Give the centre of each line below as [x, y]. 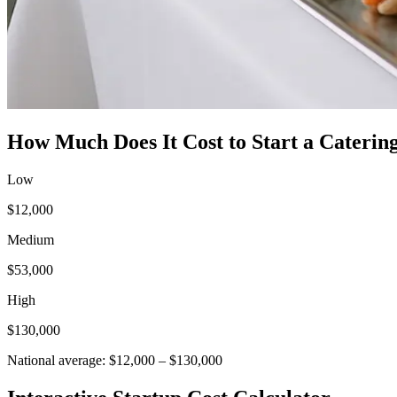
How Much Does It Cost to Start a [163, 141]
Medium [31, 239]
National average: [56, 360]
